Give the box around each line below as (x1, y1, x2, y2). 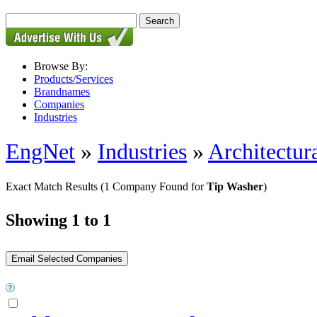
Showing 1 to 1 (6, 210, 111, 229)
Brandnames (34, 86, 90, 98)
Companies (34, 98, 84, 110)
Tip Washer (207, 180, 263, 192)
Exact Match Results (6, 180, 100, 192)
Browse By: (34, 60, 88, 72)
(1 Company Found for (100, 180, 207, 192)
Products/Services (34, 73, 113, 85)
